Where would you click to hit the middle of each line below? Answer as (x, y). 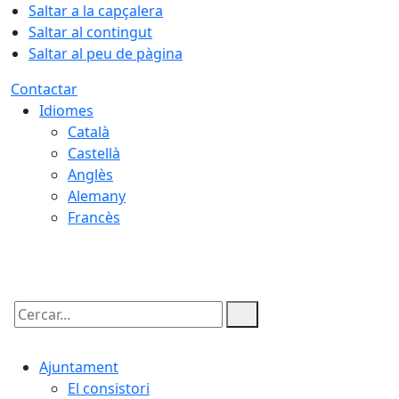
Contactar (44, 89)
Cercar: (34, 330)
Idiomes (66, 110)
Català (89, 132)
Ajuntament (79, 367)
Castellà (94, 153)
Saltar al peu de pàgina (106, 53)
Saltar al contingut (90, 32)
